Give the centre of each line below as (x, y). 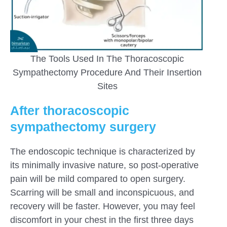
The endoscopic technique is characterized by (103, 152)
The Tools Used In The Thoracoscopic (107, 59)
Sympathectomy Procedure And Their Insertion (107, 73)
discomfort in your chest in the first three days (102, 220)
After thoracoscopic (70, 111)
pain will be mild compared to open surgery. (98, 179)
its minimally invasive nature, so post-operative (104, 165)
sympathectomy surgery (83, 127)
